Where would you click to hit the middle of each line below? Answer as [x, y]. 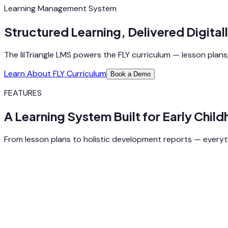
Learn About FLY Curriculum [55, 73]
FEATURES [23, 93]
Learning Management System [60, 8]
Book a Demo [131, 74]
